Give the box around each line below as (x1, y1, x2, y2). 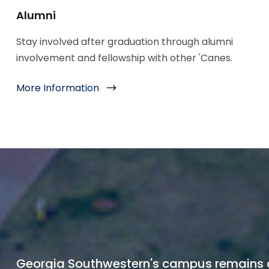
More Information (16, 81, 99, 95)
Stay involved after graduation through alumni (16, 35, 233, 49)
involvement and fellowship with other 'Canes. (16, 51, 232, 65)
